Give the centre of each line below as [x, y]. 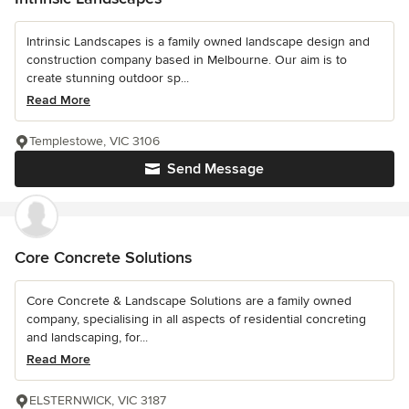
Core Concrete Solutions [103, 257]
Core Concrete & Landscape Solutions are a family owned [189, 300]
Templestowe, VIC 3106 [94, 141]
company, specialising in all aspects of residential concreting [196, 319]
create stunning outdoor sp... [108, 78]
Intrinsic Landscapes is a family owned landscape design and [198, 41]
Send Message [215, 168]
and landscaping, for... [87, 337]
